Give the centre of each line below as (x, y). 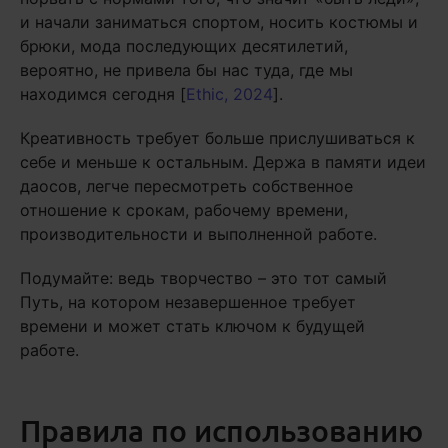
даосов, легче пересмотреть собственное (186, 186)
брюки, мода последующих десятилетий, (184, 46)
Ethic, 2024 (229, 94)
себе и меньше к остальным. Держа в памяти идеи (223, 162)
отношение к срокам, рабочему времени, (184, 210)
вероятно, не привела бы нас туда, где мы (186, 70)
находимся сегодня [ (103, 94)
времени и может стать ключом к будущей (192, 326)
